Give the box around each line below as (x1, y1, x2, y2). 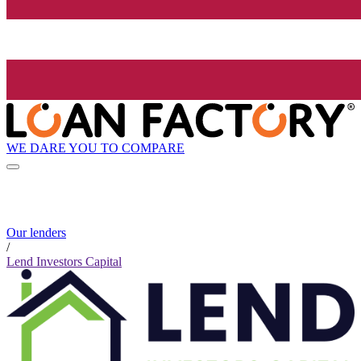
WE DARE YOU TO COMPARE (6, 140, 185, 155)
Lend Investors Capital (6, 255, 122, 269)
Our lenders (6, 226, 66, 240)
